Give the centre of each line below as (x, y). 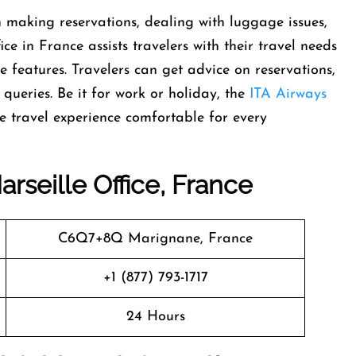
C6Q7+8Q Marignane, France (155, 239)
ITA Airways (288, 94)
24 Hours (155, 317)
